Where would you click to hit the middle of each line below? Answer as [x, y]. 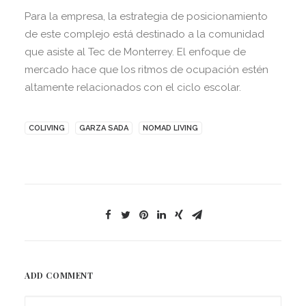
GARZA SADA [104, 128]
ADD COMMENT [59, 275]
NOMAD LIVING [170, 128]
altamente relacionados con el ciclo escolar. [133, 87]
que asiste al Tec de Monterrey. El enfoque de [135, 52]
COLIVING [47, 128]
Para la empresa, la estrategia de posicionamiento [146, 16]
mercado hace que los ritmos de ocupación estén [147, 69]
